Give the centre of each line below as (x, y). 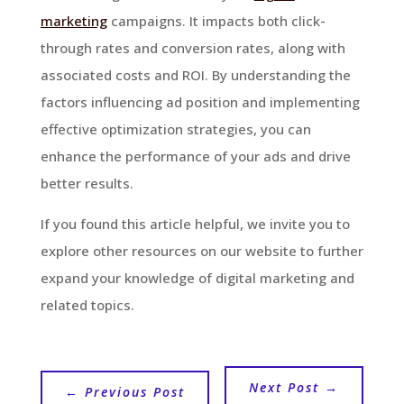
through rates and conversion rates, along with (193, 47)
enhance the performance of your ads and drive (195, 156)
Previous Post (134, 391)
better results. (87, 183)
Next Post (285, 387)
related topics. (87, 304)
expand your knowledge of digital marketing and (197, 277)
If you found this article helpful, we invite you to (195, 223)
